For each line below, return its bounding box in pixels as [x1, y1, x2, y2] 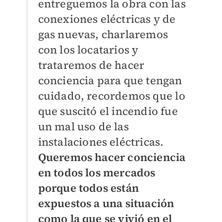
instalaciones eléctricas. [38, 134, 164, 149]
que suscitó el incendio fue [38, 103, 178, 118]
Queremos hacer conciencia [38, 149, 186, 165]
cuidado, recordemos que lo [38, 88, 185, 103]
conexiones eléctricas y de [38, 11, 176, 26]
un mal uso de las [38, 118, 129, 134]
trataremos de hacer [38, 57, 145, 72]
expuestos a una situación [38, 195, 174, 211]
